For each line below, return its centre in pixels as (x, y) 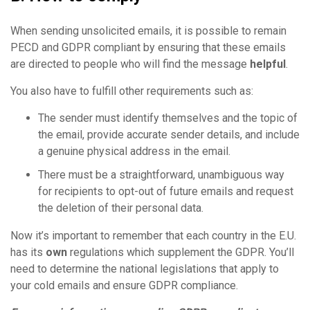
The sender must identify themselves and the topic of (168, 118)
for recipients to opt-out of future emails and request (166, 191)
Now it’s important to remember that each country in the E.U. (153, 235)
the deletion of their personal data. (121, 208)
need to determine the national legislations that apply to (145, 268)
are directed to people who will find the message (130, 64)
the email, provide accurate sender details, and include (169, 134)
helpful (268, 64)
